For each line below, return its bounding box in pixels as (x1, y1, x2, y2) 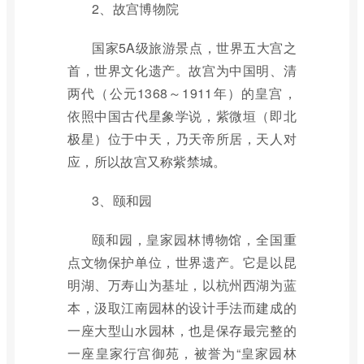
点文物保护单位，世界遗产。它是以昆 (67, 253, 297, 271)
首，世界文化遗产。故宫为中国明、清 (67, 61, 297, 80)
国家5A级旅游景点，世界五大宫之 (92, 38, 297, 57)
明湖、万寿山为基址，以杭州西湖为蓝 (67, 275, 297, 294)
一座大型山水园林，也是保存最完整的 (67, 321, 297, 340)
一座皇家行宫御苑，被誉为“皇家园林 (67, 344, 297, 362)
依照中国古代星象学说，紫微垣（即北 (67, 106, 297, 125)
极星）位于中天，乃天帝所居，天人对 (67, 129, 297, 148)
